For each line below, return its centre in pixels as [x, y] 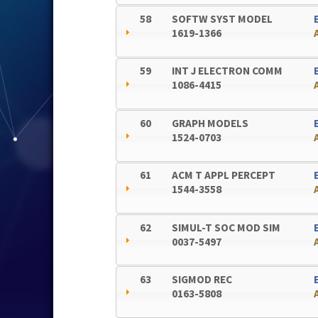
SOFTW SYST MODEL [223, 19]
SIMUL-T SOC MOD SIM [226, 227]
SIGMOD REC [202, 279]
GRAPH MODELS [210, 123]
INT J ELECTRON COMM [227, 71]
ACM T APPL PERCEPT [224, 175]
